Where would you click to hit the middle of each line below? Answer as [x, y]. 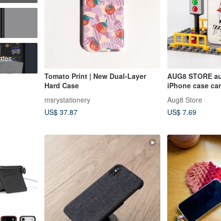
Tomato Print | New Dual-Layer [95, 76]
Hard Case [61, 86]
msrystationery [67, 100]
